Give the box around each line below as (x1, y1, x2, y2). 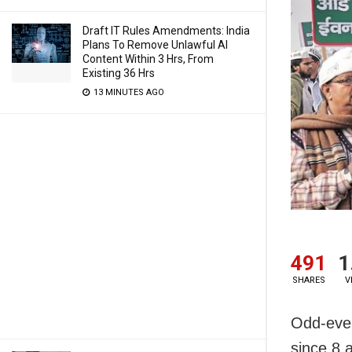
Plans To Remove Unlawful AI (82, 38, 228, 51)
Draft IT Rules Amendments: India (82, 24, 250, 37)
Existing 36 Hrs (82, 67, 155, 79)
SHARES (291, 275, 325, 286)
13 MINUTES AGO (91, 87, 164, 97)
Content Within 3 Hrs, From (82, 53, 214, 65)
